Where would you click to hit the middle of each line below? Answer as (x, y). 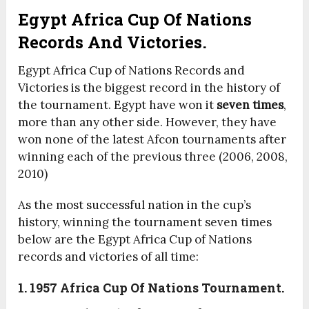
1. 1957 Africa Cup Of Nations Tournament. (151, 288)
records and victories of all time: (109, 257)
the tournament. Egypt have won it (118, 105)
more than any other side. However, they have (148, 122)
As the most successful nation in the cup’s (135, 205)
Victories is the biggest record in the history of (149, 88)
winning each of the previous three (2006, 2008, (153, 157)
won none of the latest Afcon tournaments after (152, 140)
